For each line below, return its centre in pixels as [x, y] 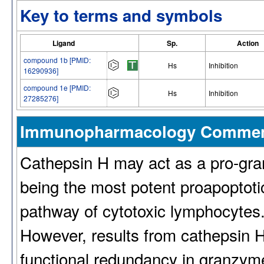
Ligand [64, 43]
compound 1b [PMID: [57, 60]
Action [247, 43]
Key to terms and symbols [121, 15]
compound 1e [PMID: [57, 88]
